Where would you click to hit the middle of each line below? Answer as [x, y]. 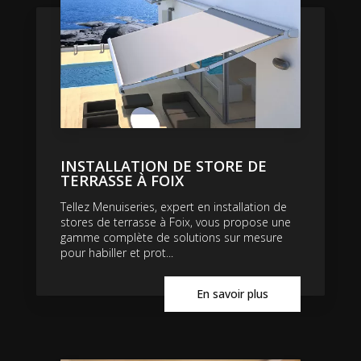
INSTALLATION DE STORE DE [164, 166]
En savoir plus [232, 294]
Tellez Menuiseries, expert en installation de [174, 207]
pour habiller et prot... [117, 253]
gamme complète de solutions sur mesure [172, 238]
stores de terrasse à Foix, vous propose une [176, 222]
